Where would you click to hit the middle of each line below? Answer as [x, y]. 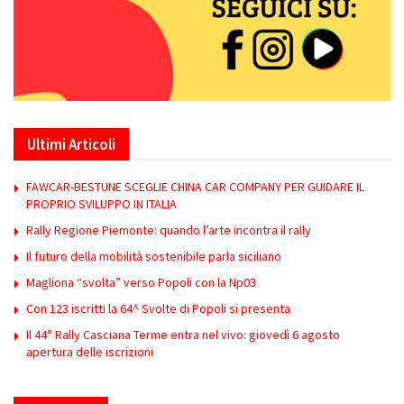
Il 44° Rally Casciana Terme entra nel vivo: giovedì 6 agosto [183, 334]
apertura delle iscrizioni [90, 351]
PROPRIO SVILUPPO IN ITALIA [101, 203]
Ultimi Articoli [71, 144]
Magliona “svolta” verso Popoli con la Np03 [141, 282]
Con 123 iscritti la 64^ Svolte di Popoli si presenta [158, 308]
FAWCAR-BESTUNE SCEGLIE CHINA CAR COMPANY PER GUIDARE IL [195, 186]
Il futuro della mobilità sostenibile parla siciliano [154, 256]
